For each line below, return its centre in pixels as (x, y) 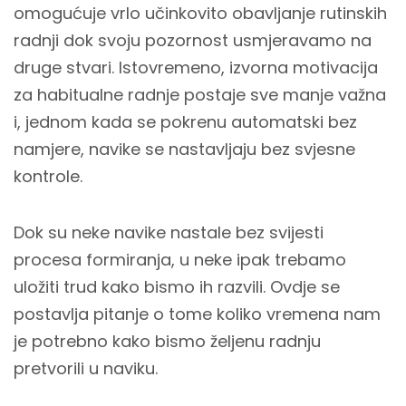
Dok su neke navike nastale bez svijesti (169, 232)
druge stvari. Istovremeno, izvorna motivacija (196, 68)
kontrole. (48, 176)
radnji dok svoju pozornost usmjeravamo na (193, 40)
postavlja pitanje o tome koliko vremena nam (197, 314)
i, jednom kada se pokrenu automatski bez (185, 122)
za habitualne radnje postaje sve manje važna (200, 95)
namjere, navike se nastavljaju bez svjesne (184, 149)
